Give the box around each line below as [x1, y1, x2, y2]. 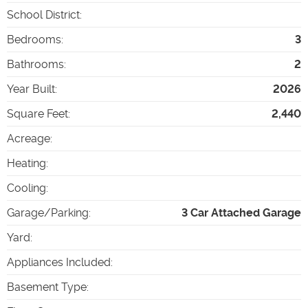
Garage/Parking [7, 206, 89, 219]
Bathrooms [7, 57, 64, 71]
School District [7, 8, 80, 21]
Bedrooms [7, 32, 61, 46]
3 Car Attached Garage [181, 206, 301, 219]
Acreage [7, 131, 50, 145]
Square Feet [7, 107, 68, 120]
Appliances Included [7, 255, 111, 269]
